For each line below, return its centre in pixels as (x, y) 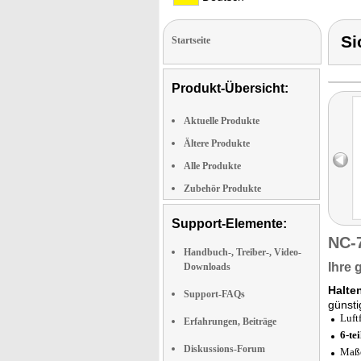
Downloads (207, 267)
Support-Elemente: (229, 224)
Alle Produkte (212, 166)
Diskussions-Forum (224, 349)
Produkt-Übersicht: (230, 88)
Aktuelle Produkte (222, 121)
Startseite (191, 40)
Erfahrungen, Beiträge (230, 322)
